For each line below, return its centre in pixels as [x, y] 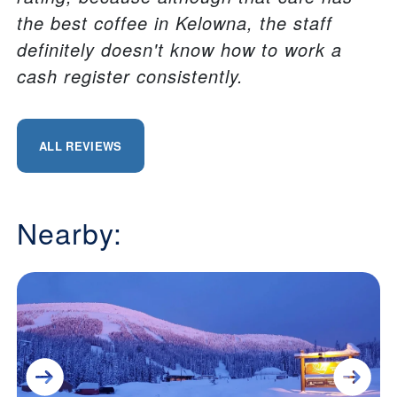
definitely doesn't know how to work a [179, 50]
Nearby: [70, 233]
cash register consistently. [130, 76]
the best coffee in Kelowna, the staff [175, 23]
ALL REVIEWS [81, 146]
